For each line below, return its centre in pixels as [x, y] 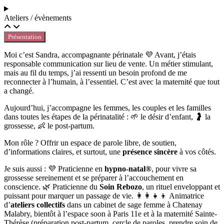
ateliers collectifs [38, 204]
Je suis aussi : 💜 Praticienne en [54, 168]
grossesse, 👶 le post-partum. [49, 125]
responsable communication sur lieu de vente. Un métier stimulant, [108, 63]
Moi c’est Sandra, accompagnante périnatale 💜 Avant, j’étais [100, 54]
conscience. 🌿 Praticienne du [52, 186]
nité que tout [200, 81]
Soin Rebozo [121, 186]
